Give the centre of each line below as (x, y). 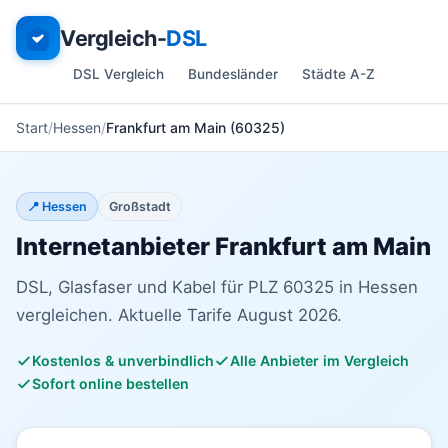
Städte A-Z (338, 74)
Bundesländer (233, 74)
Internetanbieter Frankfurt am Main (223, 246)
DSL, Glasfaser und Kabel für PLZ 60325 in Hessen (217, 287)
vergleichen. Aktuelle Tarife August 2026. (179, 315)
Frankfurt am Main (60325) (195, 127)
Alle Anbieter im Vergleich (319, 360)
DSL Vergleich (118, 74)
